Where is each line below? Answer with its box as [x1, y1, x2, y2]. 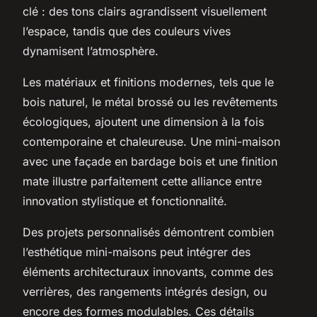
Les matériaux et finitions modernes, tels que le [23, 74, 274, 89]
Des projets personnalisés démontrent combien [23, 224, 274, 239]
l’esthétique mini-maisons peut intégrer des [23, 244, 250, 259]
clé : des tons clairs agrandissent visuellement [23, 4, 267, 18]
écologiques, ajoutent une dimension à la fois [23, 114, 264, 129]
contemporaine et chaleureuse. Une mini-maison [23, 134, 280, 149]
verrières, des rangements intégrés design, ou [23, 284, 267, 299]
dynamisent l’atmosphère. [23, 43, 158, 58]
